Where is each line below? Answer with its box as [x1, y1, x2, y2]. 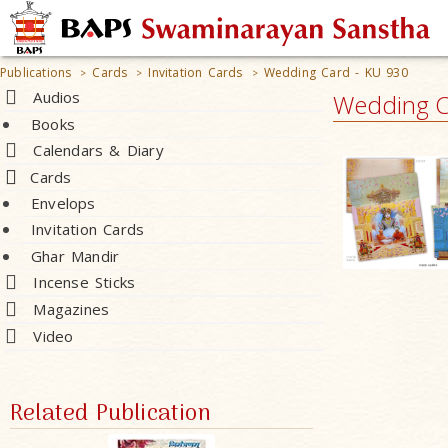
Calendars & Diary [33, 140, 164, 160]
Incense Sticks [33, 272, 136, 292]
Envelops [31, 193, 96, 213]
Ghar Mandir [31, 246, 120, 266]
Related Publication [10, 396, 211, 433]
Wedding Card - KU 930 [263, 64, 408, 81]
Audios [33, 87, 81, 107]
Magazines [33, 299, 110, 319]
